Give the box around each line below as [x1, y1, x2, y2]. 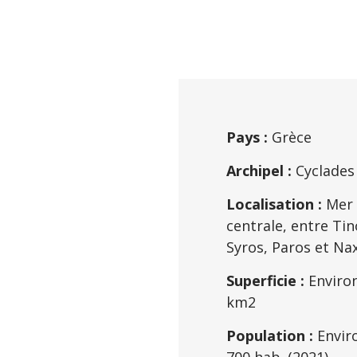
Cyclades [292, 161, 355, 180]
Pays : [226, 127, 268, 147]
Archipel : [226, 161, 292, 180]
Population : [226, 326, 313, 345]
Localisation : [226, 194, 322, 214]
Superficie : [226, 271, 304, 290]
